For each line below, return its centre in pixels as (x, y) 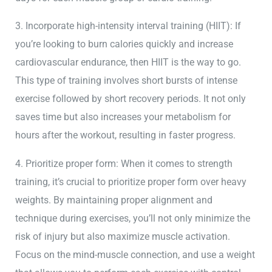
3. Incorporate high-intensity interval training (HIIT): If (128, 26)
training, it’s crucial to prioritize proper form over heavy (131, 182)
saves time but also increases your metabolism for (123, 117)
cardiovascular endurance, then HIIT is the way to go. (128, 63)
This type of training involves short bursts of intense (127, 81)
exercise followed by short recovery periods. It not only (131, 99)
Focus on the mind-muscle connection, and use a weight (135, 254)
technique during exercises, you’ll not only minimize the (133, 218)
